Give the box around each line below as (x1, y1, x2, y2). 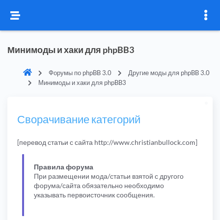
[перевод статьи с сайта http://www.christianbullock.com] (17, 138, 197, 147)
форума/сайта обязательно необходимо (34, 181, 164, 190)
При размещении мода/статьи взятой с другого (34, 171, 184, 180)
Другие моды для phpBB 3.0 (128, 69, 210, 77)
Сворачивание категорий (17, 112, 140, 126)
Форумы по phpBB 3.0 (49, 69, 111, 77)
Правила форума (34, 162, 93, 171)
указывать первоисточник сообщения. (34, 190, 155, 199)
